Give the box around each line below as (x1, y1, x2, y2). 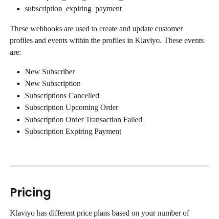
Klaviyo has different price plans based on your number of (10, 209, 191, 218)
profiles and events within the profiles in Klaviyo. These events (10, 36, 206, 44)
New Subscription (25, 79, 81, 88)
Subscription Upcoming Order (25, 103, 118, 112)
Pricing (10, 184, 51, 201)
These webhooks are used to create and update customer (10, 24, 185, 33)
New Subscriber (25, 67, 75, 76)
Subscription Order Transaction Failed (25, 115, 142, 124)
